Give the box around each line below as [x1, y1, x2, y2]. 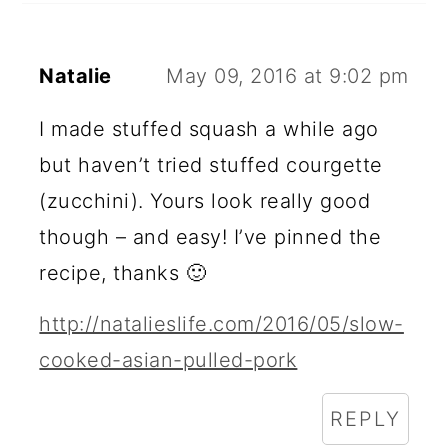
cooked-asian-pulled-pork [39, 347, 298, 372]
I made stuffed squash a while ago [39, 116, 379, 141]
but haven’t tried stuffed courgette [39, 152, 383, 177]
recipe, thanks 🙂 [39, 260, 207, 285]
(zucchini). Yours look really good [39, 188, 371, 213]
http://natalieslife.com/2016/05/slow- [39, 311, 404, 336]
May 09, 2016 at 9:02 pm [166, 63, 409, 88]
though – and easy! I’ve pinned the [39, 224, 382, 249]
